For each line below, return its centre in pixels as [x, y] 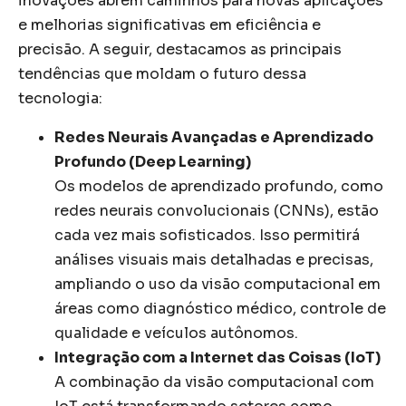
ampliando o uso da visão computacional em [217, 284]
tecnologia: [60, 98]
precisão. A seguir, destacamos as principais [180, 49]
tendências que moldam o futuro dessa [162, 73]
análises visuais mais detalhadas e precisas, [214, 259]
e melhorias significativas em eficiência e [169, 24]
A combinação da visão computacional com [214, 382]
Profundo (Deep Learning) [153, 161]
